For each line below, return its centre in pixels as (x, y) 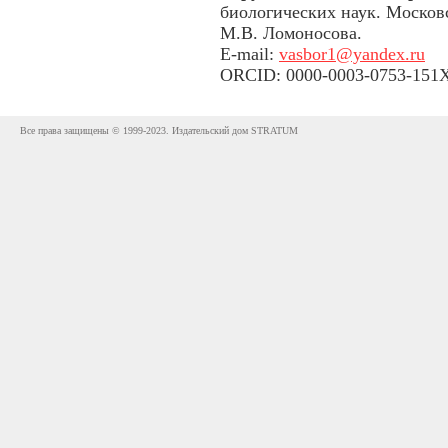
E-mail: (249, 54)
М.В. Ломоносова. (291, 33)
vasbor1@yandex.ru (352, 54)
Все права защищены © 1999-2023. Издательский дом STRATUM (159, 130)
